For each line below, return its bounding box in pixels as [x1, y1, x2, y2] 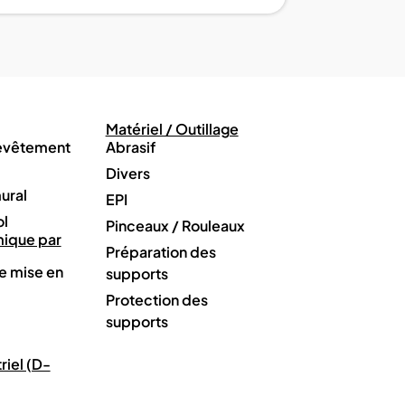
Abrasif [105, 137, 155, 156]
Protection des [105, 289, 208, 309]
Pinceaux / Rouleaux [105, 215, 245, 235]
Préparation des [105, 241, 216, 261]
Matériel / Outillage [105, 118, 239, 138]
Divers [105, 163, 150, 183]
